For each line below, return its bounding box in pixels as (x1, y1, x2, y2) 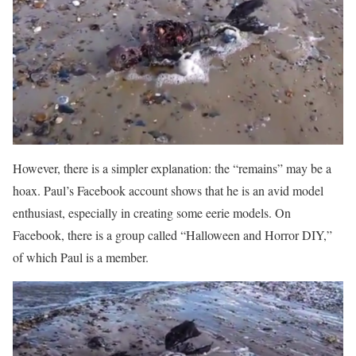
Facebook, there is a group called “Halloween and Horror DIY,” (13, 226, 332, 244)
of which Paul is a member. (13, 249, 149, 266)
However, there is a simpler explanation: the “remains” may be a (13, 160, 331, 177)
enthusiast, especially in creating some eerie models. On (13, 204, 291, 222)
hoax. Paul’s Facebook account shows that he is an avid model (13, 182, 323, 199)
